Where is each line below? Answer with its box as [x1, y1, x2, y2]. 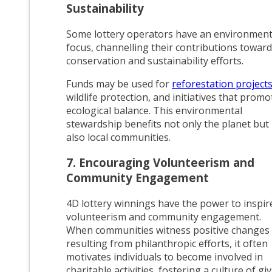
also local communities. [66, 130, 171, 144]
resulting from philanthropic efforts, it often [66, 237, 268, 251]
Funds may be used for [66, 76, 172, 90]
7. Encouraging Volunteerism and [66, 155, 254, 171]
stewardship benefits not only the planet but [66, 117, 269, 131]
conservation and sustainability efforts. [66, 53, 246, 67]
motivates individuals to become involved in [66, 250, 263, 264]
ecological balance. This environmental [66, 103, 242, 117]
